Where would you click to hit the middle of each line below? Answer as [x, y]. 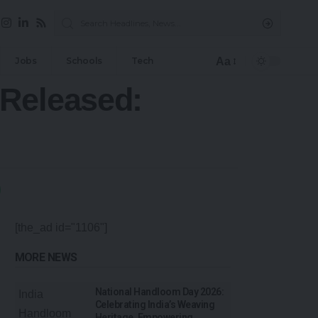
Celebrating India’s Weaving [155, 305]
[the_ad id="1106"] [61, 228]
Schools [84, 61]
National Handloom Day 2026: [160, 292]
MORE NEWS [46, 258]
